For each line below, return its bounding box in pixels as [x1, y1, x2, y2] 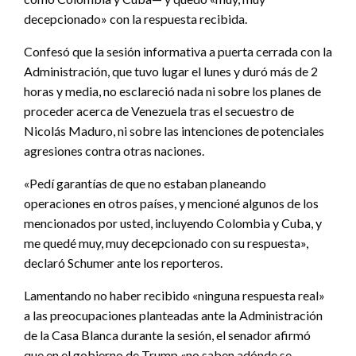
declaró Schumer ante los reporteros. [24, 255, 222, 271]
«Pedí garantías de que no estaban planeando [24, 176, 266, 192]
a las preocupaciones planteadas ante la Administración [24, 308, 323, 323]
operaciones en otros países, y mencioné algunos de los [24, 195, 319, 211]
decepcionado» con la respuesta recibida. [24, 11, 247, 27]
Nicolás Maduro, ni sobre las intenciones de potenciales [24, 123, 324, 139]
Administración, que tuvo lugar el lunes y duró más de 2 [24, 64, 318, 79]
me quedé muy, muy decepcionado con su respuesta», [24, 235, 308, 251]
